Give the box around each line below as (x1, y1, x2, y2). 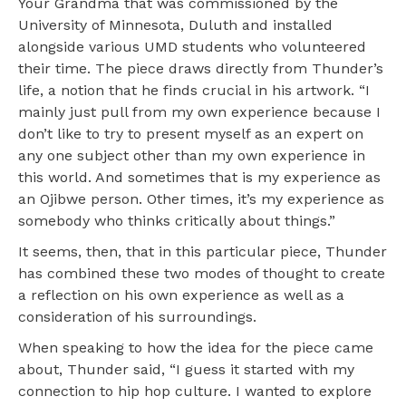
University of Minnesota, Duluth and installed (18, 16, 333, 34)
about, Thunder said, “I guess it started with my (18, 361, 354, 379)
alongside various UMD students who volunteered (18, 38, 366, 56)
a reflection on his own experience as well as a (18, 286, 344, 304)
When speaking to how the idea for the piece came (18, 339, 373, 357)
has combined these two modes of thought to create (18, 265, 385, 283)
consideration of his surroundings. (18, 308, 256, 326)
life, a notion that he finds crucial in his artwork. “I (18, 82, 370, 100)
